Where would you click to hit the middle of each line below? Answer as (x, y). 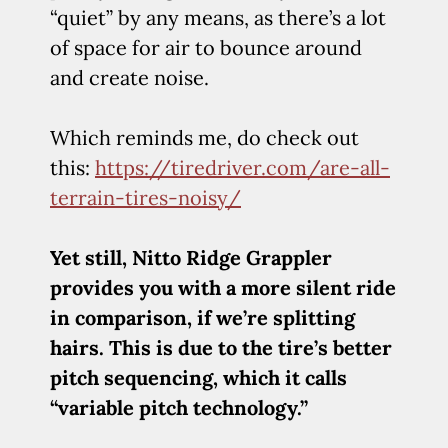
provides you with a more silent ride (223, 287)
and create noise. (129, 77)
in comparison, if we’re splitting (202, 317)
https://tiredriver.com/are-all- (242, 167)
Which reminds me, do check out (204, 137)
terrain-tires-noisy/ (145, 197)
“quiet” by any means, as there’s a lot (218, 17)
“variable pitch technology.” (179, 407)
